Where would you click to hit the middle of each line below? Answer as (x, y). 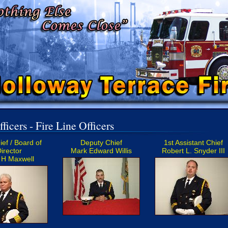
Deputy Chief (101, 142)
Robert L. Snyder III (193, 151)
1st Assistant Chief (193, 142)
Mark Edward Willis (101, 151)
